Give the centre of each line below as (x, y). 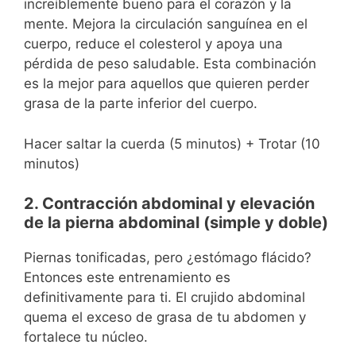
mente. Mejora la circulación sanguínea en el (166, 24)
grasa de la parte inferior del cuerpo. (141, 104)
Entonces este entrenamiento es (127, 278)
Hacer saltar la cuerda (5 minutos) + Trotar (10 (172, 143)
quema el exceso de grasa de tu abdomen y (165, 317)
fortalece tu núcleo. (86, 337)
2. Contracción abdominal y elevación (169, 204)
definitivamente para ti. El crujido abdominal (164, 298)
